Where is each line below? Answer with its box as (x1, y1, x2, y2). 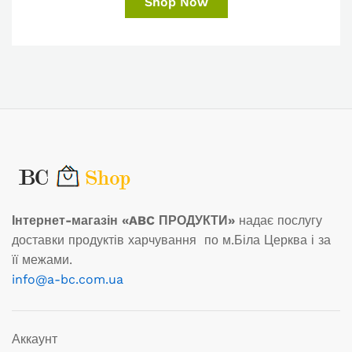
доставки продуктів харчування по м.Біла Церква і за (12, 232, 331, 247)
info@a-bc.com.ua (12, 271, 123, 287)
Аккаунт (12, 332, 57, 347)
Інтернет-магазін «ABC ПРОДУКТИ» (12, 212, 235, 228)
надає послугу (235, 212, 322, 228)
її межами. (12, 251, 72, 267)
